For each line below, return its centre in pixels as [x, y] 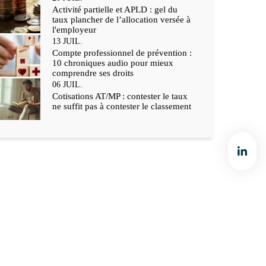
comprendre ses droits [93, 73]
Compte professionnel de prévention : [122, 53]
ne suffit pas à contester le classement [122, 106]
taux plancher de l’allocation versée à [121, 19]
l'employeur [74, 29]
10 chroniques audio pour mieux [113, 63]
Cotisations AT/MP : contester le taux [120, 96]
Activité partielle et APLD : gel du [115, 9]
